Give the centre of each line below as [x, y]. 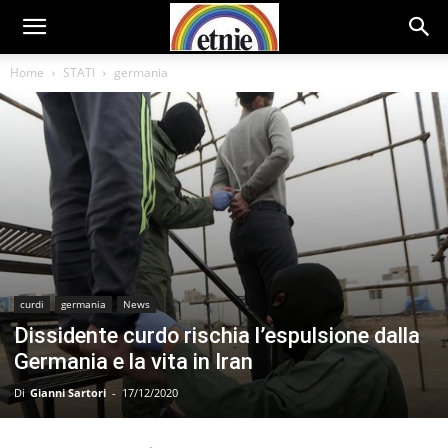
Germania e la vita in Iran [133, 361]
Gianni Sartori [68, 392]
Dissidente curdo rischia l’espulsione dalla [217, 335]
